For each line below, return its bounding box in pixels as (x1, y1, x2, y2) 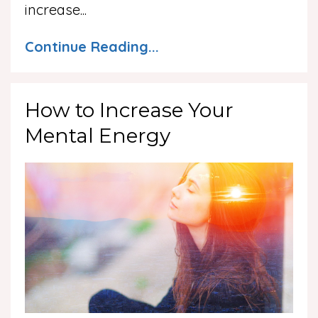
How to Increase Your (25, 97, 234, 122)
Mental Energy (25, 123, 170, 148)
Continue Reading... (25, 37, 159, 55)
